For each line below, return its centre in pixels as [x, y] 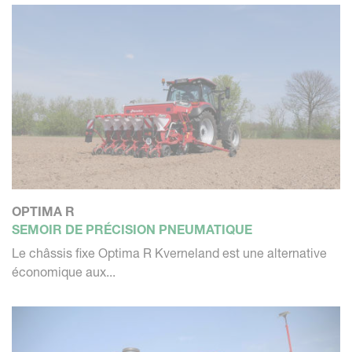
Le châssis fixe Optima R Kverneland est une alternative [169, 253]
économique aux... [64, 271]
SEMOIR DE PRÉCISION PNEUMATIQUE [132, 229]
